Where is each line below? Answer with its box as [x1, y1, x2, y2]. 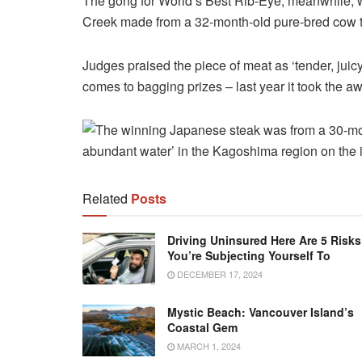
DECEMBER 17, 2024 [175, 267, 263, 280]
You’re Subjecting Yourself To [167, 246, 330, 263]
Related [82, 188, 128, 208]
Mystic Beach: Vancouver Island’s [167, 304, 354, 321]
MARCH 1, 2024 [175, 339, 241, 353]
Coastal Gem [167, 319, 238, 336]
